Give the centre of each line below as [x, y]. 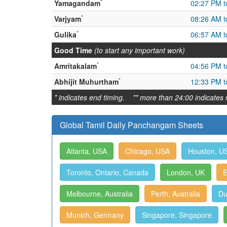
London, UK [186, 172]
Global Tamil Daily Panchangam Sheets [131, 125]
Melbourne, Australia [100, 194]
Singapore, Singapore [177, 215]
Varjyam [68, 19]
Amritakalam [75, 66]
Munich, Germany [95, 215]
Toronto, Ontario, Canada [107, 172]
